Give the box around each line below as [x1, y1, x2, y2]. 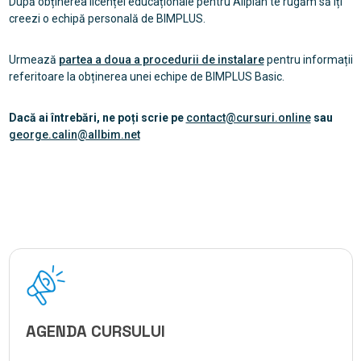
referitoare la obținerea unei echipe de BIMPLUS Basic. [8, 70, 284, 84]
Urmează [8, 53, 59, 67]
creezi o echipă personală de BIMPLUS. [8, 12, 205, 26]
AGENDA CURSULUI [25, 321, 165, 342]
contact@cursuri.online [185, 111, 311, 125]
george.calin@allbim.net [8, 128, 140, 142]
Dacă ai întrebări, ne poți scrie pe [8, 111, 186, 125]
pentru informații [263, 53, 353, 67]
